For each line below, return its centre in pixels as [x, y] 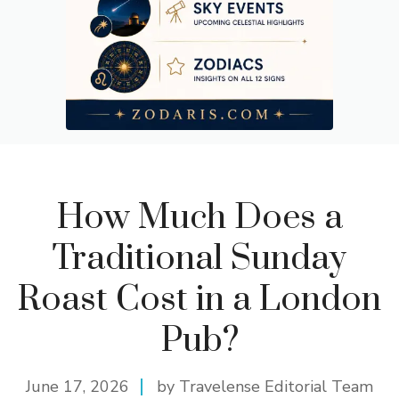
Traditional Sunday [199, 259]
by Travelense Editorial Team [265, 387]
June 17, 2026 [77, 387]
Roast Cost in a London [199, 300]
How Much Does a [199, 218]
